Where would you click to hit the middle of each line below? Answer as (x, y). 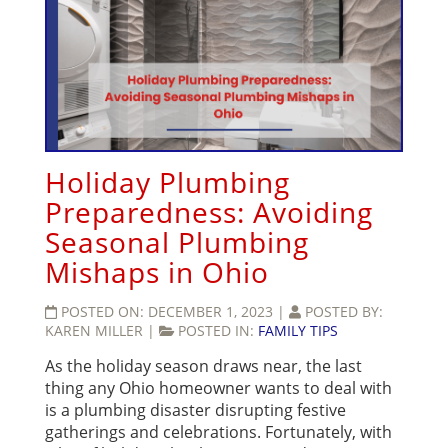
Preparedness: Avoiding (209, 212)
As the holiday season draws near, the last (203, 366)
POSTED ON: (104, 312)
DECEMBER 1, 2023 (212, 312)
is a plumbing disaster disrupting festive (195, 410)
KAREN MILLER (96, 331)
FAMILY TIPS (298, 331)
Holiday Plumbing (167, 182)
